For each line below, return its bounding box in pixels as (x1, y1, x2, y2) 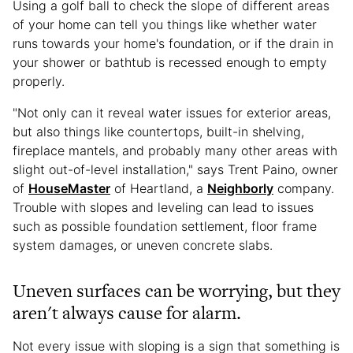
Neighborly (207, 180, 273, 196)
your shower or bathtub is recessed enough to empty (13, 54, 327, 70)
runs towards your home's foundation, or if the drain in (13, 35, 333, 51)
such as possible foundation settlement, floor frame (13, 217, 317, 234)
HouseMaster (28, 180, 110, 196)
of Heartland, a (110, 180, 207, 196)
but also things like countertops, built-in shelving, (13, 123, 304, 139)
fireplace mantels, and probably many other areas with (13, 142, 337, 158)
